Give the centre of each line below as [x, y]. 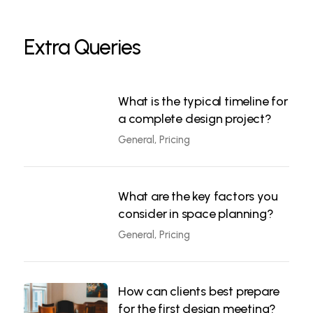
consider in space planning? [196, 214]
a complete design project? [195, 119]
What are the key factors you [198, 196]
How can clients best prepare [198, 291]
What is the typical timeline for [203, 101]
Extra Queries [82, 47]
